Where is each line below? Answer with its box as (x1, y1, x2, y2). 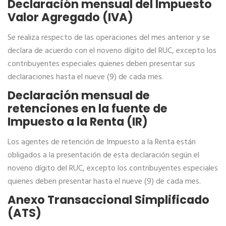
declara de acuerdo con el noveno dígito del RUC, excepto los (8, 44, 216, 58)
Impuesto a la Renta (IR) (8, 114, 148, 130)
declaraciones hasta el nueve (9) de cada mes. (8, 71, 163, 84)
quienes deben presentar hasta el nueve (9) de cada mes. (8, 175, 201, 188)
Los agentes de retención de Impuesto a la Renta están (8, 136, 196, 149)
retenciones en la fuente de (8, 100, 167, 117)
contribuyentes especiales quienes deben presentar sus (8, 58, 195, 71)
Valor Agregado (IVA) (8, 9, 133, 25)
